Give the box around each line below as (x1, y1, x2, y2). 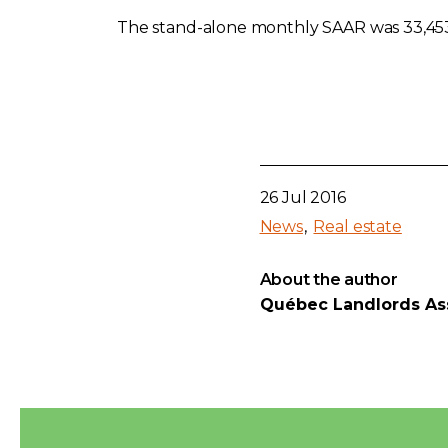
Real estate (313, 216, 402, 236)
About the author (259, 269, 398, 289)
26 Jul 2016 (259, 187, 346, 207)
